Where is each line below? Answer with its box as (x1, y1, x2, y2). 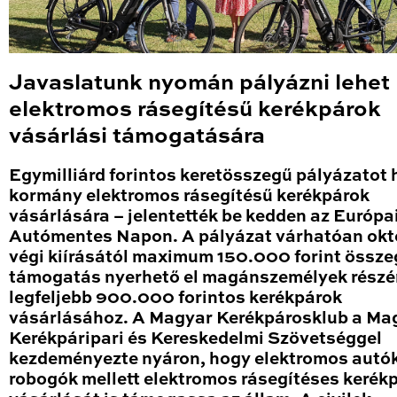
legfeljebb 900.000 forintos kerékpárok (9, 290, 342, 307)
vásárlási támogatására (9, 126, 265, 149)
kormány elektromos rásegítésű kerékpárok (9, 188, 370, 206)
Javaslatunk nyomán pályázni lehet (9, 73, 390, 96)
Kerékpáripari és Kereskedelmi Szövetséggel (9, 331, 382, 348)
